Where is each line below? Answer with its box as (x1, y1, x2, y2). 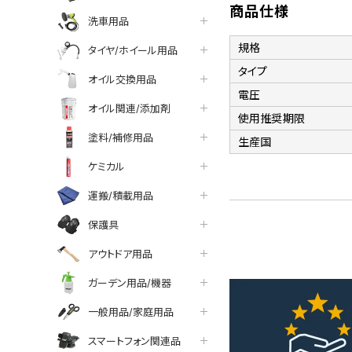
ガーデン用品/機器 (88, 276, 171, 289)
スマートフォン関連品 (88, 334, 181, 347)
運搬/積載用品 (88, 189, 153, 202)
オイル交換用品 (88, 72, 156, 86)
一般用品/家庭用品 (88, 305, 174, 318)
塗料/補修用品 (88, 130, 153, 144)
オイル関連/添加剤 (88, 101, 170, 115)
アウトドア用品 (88, 247, 152, 260)
